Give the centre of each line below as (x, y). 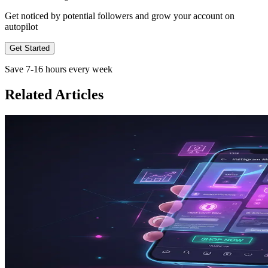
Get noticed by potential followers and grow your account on (120, 16)
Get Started (30, 48)
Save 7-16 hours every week (59, 69)
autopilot (21, 26)
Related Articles (54, 94)
